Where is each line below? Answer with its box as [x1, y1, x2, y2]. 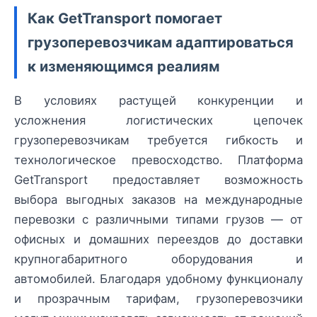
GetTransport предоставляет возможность [14, 173, 303, 188]
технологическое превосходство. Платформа [14, 153, 303, 168]
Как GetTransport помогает [28, 9, 222, 28]
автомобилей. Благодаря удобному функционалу [14, 272, 303, 287]
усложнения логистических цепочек [14, 113, 303, 128]
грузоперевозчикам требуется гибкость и [14, 133, 303, 148]
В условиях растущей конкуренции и [14, 93, 303, 108]
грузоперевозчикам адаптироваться [28, 33, 294, 52]
